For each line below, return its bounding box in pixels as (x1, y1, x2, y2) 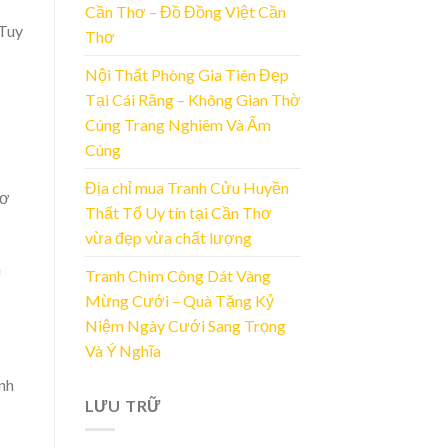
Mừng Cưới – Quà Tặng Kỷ (84, 290, 274, 310)
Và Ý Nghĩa (84, 340, 161, 360)
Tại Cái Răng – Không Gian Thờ (84, 89, 301, 109)
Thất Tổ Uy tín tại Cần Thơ (84, 202, 272, 222)
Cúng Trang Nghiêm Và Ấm (84, 114, 271, 134)
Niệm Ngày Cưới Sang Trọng (84, 315, 286, 335)
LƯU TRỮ (84, 395, 162, 415)
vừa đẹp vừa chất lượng (84, 227, 252, 247)
